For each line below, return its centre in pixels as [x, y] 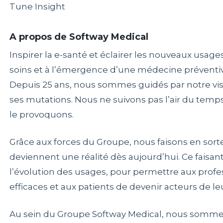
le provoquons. [41, 114]
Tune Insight [37, 6]
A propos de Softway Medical [79, 37]
